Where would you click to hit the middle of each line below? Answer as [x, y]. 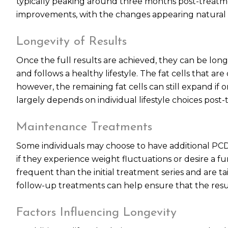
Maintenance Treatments [84, 127]
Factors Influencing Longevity [96, 213]
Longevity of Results [72, 42]
